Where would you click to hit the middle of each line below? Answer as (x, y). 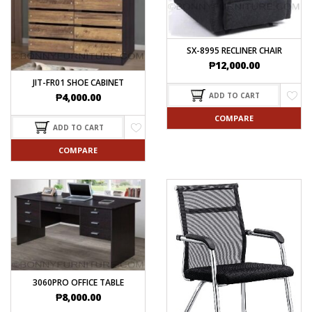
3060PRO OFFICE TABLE (78, 283)
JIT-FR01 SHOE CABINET (78, 83)
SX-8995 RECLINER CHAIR (234, 50)
